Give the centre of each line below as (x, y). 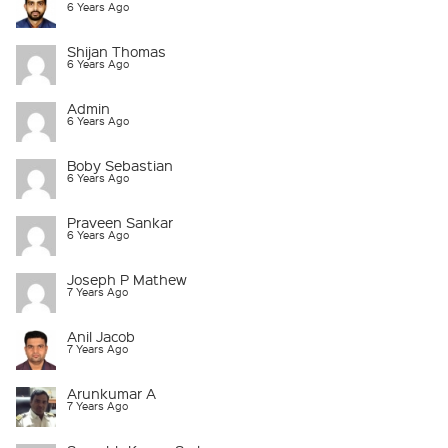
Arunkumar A (111, 392)
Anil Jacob (101, 335)
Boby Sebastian (120, 164)
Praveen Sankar (120, 221)
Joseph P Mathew (127, 278)
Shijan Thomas (116, 50)
